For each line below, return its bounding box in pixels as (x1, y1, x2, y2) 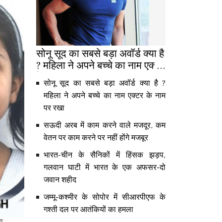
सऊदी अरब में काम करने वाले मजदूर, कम (44, 120, 166, 130)
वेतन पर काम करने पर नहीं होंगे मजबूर (44, 132, 148, 143)
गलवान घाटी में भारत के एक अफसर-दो (44, 162, 166, 172)
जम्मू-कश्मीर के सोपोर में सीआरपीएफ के (44, 192, 166, 202)
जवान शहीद (44, 174, 76, 185)
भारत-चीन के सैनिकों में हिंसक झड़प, (44, 150, 166, 160)
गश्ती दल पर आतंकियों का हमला (44, 204, 133, 215)
